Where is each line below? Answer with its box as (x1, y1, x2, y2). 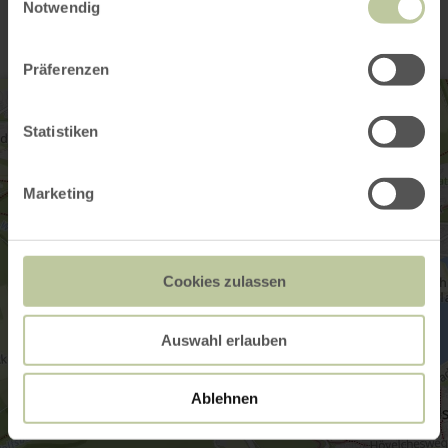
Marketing (23, 184, 94, 202)
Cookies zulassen (162, 272, 286, 290)
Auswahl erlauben (161, 331, 287, 349)
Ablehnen (190, 389, 258, 407)
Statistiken (23, 122, 99, 140)
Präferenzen (23, 60, 110, 78)
